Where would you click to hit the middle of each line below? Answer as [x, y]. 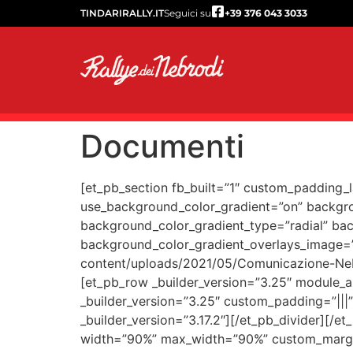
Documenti [162, 146]
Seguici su [188, 13]
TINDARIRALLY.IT [122, 13]
